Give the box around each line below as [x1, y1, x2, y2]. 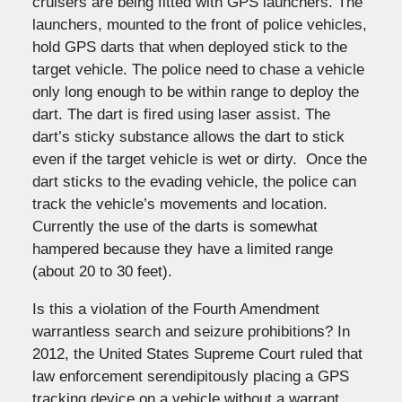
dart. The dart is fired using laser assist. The [31, 105, 330, 123]
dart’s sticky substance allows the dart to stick [31, 127, 345, 145]
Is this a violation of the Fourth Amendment [31, 300, 319, 318]
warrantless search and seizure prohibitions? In [31, 322, 350, 340]
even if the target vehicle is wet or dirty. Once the [31, 150, 367, 168]
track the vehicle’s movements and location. [31, 195, 328, 213]
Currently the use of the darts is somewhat [31, 217, 318, 235]
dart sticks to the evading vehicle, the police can [31, 172, 356, 190]
